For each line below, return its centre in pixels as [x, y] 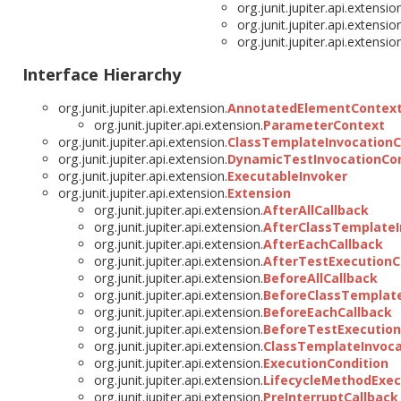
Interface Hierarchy [102, 75]
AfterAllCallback [316, 210]
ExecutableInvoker [287, 176]
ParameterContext [324, 125]
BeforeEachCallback [328, 312]
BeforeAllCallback [320, 278]
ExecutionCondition [326, 363]
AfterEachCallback [323, 244]
